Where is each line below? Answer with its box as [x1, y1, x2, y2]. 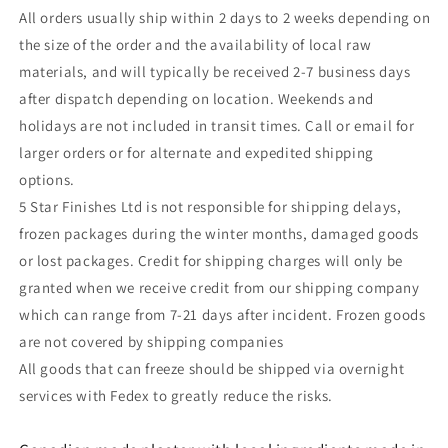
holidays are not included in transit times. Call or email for [19, 115, 415, 135]
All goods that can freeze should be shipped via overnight [19, 358, 405, 378]
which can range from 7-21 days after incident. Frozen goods [19, 304, 426, 324]
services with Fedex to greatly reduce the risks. [19, 385, 337, 405]
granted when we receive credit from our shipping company [19, 277, 420, 297]
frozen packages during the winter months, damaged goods [19, 223, 420, 243]
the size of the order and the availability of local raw [19, 34, 373, 54]
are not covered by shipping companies [19, 331, 284, 351]
